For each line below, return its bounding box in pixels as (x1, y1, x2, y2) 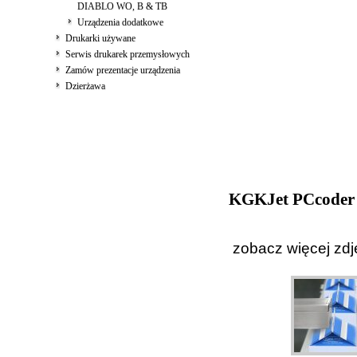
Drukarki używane (65, 33, 135, 44)
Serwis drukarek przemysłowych (65, 49, 190, 60)
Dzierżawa (65, 80, 105, 92)
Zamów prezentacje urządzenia (65, 65, 180, 76)
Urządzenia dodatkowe (76, 17, 163, 28)
